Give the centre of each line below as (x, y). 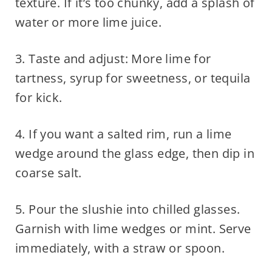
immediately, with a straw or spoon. (120, 248)
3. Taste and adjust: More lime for (113, 59)
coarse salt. (48, 173)
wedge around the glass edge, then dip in (134, 154)
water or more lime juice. (88, 22)
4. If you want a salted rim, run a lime (123, 134)
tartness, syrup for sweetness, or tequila (133, 78)
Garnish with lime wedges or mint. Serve (133, 229)
